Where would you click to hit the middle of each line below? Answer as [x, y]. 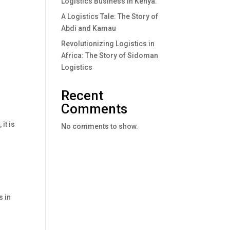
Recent [82, 95]
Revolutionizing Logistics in [108, 43]
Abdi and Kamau [89, 28]
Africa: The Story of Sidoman [110, 55]
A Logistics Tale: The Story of [110, 16]
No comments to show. [100, 126]
